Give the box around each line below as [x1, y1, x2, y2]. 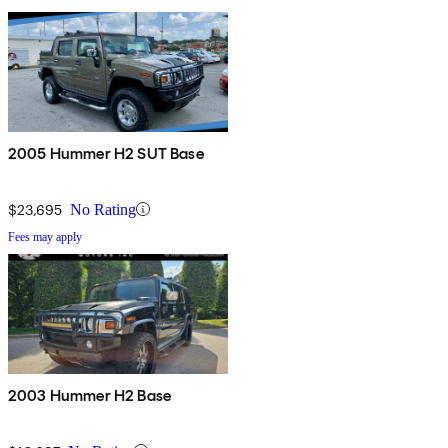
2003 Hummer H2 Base [8, 385, 172, 405]
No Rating [70, 200, 136, 218]
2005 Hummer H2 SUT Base [8, 143, 204, 163]
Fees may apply [8, 229, 82, 244]
